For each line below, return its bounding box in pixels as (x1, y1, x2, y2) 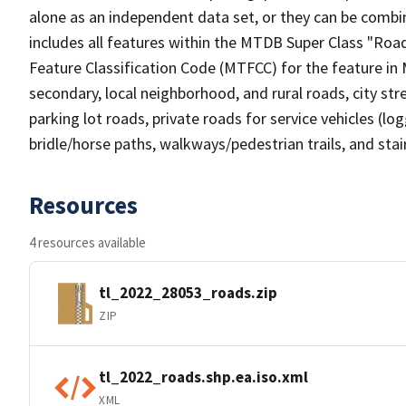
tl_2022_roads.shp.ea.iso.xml (99, 366, 308, 387)
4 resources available (29, 234, 146, 251)
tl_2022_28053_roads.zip (99, 282, 277, 303)
